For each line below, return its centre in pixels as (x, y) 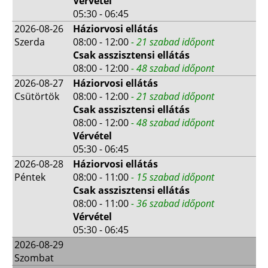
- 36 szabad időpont (173, 203)
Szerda (30, 42)
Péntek (30, 177)
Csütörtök (37, 96)
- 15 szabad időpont (173, 177)
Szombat (34, 258)
